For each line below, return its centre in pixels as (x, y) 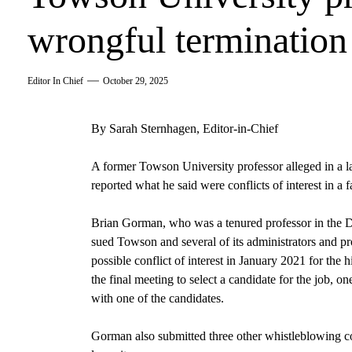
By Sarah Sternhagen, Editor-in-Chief (184, 128)
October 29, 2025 (136, 81)
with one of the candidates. (157, 298)
